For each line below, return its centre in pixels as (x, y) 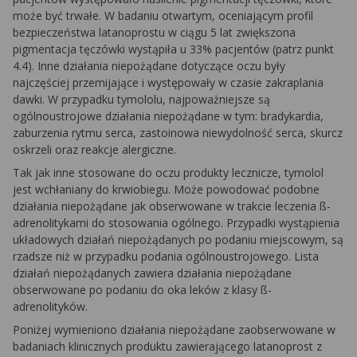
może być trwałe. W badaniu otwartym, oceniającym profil (163, 16)
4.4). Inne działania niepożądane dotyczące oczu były (149, 66)
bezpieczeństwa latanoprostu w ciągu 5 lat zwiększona (154, 32)
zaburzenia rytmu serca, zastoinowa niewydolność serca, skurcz (178, 133)
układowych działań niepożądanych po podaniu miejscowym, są (178, 239)
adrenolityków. (50, 306)
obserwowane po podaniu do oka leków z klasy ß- (142, 290)
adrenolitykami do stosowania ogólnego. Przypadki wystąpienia (176, 223)
